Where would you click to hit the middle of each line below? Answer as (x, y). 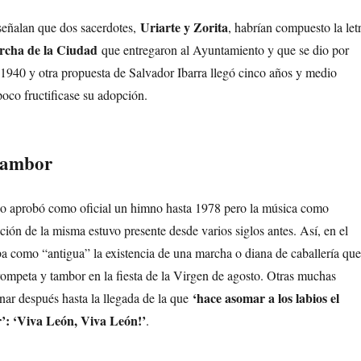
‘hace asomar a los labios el (266, 298)
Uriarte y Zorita (184, 27)
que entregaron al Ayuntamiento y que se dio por (225, 50)
